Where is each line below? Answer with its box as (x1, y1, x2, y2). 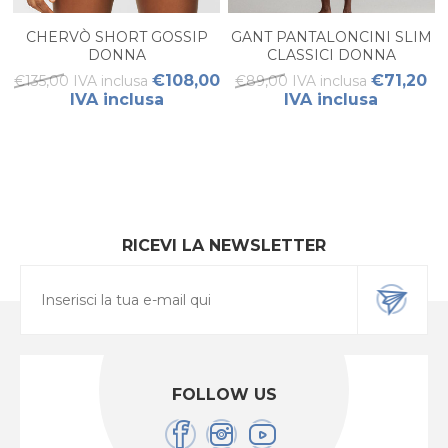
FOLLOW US (171, 385, 277, 405)
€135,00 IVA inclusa (13, 72, 148, 91)
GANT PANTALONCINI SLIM (230, 28, 432, 47)
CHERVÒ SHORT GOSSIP (25, 28, 208, 47)
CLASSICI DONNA (266, 46, 396, 65)
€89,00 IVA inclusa (235, 72, 368, 91)
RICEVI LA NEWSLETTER (122, 236, 326, 256)
